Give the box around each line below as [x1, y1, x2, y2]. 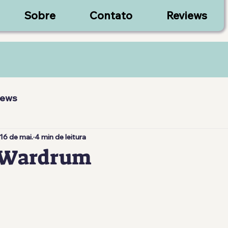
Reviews [166, 9, 207, 22]
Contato [90, 9, 132, 22]
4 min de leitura [35, 132, 86, 141]
